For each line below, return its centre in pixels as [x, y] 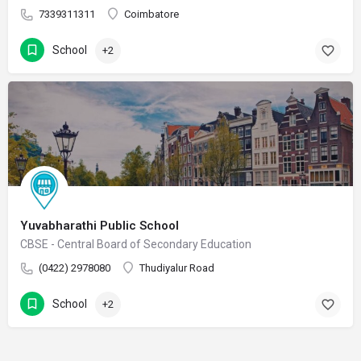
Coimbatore [151, 14]
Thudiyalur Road [177, 268]
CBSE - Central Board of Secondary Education [136, 244]
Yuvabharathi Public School [100, 225]
